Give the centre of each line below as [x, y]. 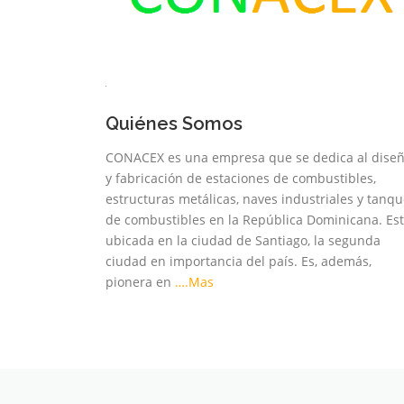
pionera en [140, 281]
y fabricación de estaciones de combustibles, [241, 178]
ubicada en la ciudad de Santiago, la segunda [243, 240]
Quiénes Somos [174, 123]
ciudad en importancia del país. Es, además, [239, 261]
